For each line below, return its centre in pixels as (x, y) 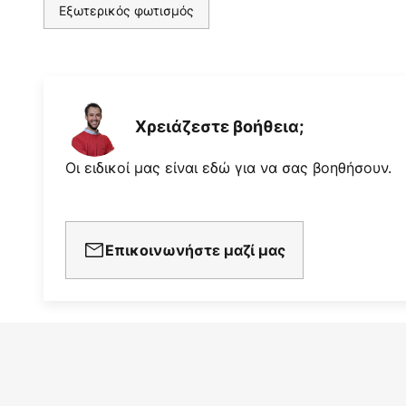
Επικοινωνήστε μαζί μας (195, 250)
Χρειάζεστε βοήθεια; (219, 127)
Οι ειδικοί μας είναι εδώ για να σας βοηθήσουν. (228, 167)
